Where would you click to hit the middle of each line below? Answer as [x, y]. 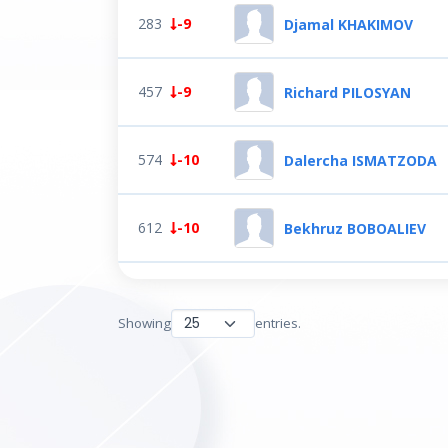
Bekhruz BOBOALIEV [355, 228]
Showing [144, 322]
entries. [278, 322]
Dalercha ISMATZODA [360, 160]
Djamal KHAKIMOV [348, 24]
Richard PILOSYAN [347, 92]
